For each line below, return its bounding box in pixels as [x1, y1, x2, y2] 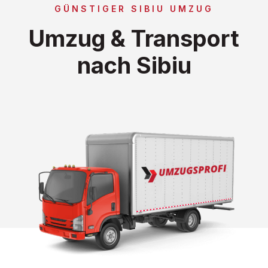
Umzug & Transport [29, 24, 239, 52]
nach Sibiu [77, 51, 191, 79]
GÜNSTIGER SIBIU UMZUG [54, 3, 214, 14]
